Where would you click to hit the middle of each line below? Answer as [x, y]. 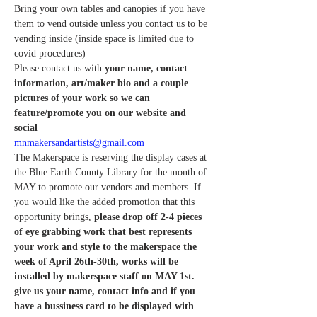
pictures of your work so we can [83, 98]
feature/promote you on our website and [102, 113]
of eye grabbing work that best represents [104, 231]
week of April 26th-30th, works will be [98, 261]
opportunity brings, [54, 217]
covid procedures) [50, 53]
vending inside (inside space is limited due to [105, 38]
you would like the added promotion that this [106, 202]
